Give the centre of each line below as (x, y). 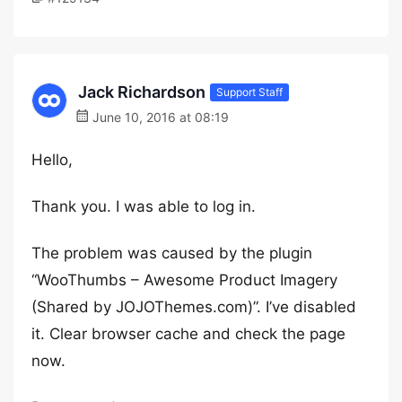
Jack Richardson (142, 92)
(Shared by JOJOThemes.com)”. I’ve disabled (194, 307)
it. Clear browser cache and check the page (188, 334)
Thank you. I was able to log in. (144, 206)
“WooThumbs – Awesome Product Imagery (184, 280)
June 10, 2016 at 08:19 (159, 117)
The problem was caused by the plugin (172, 253)
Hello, (52, 160)
